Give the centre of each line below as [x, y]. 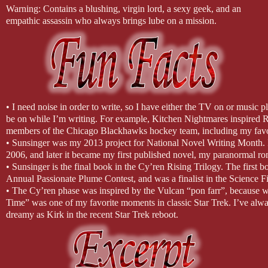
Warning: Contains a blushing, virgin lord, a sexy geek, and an [124, 8]
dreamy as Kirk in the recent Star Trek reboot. [92, 214]
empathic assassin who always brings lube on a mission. [111, 20]
